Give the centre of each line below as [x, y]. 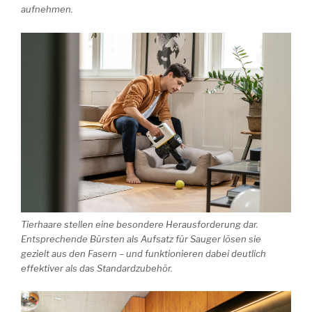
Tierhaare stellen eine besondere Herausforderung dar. [140, 224]
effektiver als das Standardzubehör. [97, 268]
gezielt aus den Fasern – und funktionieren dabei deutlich [143, 253]
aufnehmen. [47, 9]
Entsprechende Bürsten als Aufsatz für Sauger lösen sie [141, 239]
